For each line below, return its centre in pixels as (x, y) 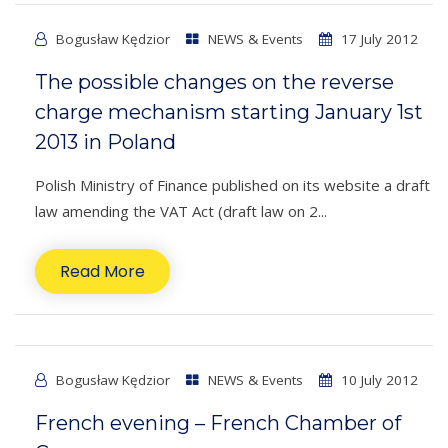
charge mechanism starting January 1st (229, 112)
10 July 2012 (377, 380)
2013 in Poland (105, 142)
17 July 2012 (377, 39)
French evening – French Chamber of (218, 423)
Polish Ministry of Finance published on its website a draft (232, 185)
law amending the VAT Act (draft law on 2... (181, 211)
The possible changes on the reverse (214, 82)
